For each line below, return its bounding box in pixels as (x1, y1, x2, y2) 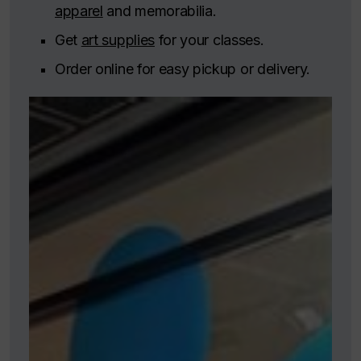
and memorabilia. (102, 2, 217, 19)
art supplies (81, 31, 155, 48)
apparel (55, 2, 103, 19)
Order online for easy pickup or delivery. (55, 60, 311, 77)
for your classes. (154, 31, 264, 48)
